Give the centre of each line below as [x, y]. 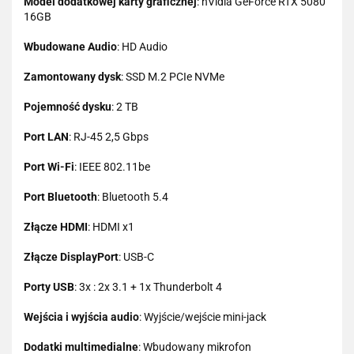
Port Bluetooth [60, 196]
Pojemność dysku [68, 106]
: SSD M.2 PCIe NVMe [173, 76]
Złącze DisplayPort [71, 256]
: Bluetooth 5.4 [133, 196]
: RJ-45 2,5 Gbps [109, 136]
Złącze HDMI [56, 226]
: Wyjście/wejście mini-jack [203, 316]
